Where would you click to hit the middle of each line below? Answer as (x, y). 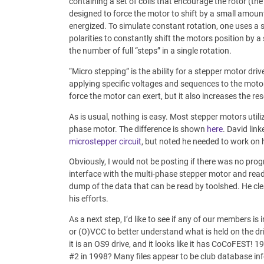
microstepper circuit (105, 141)
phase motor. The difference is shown (138, 129)
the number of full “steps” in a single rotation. (150, 51)
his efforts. (89, 199)
